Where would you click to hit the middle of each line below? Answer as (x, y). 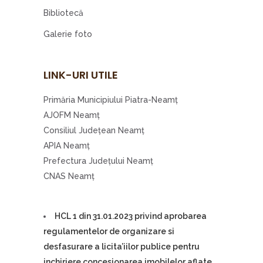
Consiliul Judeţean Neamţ (94, 130)
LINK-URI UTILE (81, 75)
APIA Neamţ (67, 146)
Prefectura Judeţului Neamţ (98, 161)
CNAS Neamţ (69, 176)
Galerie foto (68, 34)
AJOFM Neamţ (72, 115)
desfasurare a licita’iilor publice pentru (122, 247)
